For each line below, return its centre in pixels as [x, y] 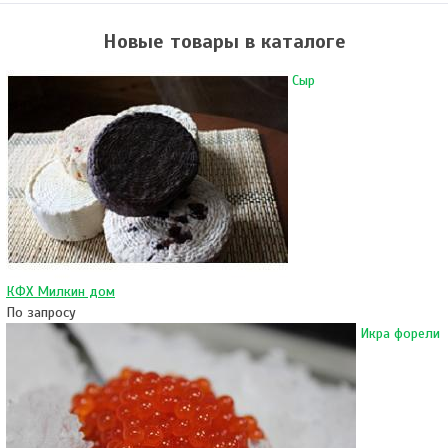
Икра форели [400, 333]
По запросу [41, 312]
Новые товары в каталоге [224, 41]
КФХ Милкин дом [60, 291]
